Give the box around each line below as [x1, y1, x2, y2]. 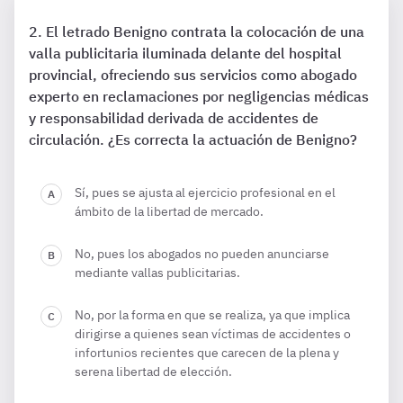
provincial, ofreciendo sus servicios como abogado [29, 66, 357, 84]
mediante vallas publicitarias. [75, 264, 240, 281]
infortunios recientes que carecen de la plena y [75, 345, 339, 361]
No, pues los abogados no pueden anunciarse [75, 246, 329, 262]
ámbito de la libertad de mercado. [75, 203, 264, 219]
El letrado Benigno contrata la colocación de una [46, 22, 364, 40]
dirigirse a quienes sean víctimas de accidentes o [75, 326, 351, 342]
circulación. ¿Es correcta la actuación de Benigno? [29, 130, 357, 148]
